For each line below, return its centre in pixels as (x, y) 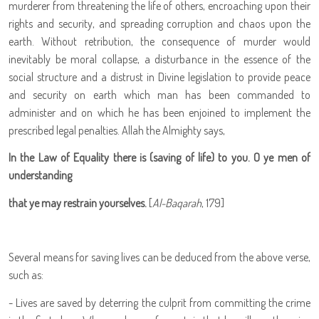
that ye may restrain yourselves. (78, 203)
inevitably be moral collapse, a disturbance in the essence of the (159, 59)
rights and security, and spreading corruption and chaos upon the (159, 23)
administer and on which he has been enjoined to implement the (159, 113)
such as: (26, 275)
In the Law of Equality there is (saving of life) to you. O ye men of (159, 158)
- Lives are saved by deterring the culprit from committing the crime (159, 302)
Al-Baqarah (177, 203)
